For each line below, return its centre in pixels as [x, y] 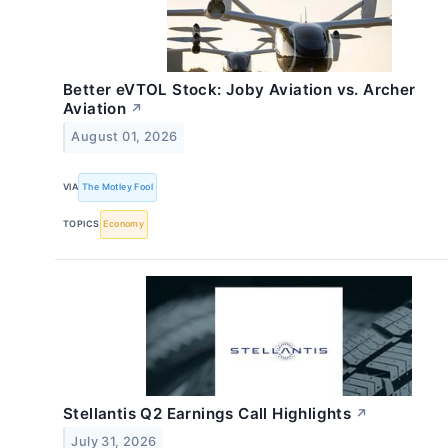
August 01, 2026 [124, 137]
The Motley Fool [118, 187]
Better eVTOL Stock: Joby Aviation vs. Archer [239, 90]
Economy [124, 224]
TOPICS [81, 224]
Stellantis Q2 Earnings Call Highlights [207, 413]
